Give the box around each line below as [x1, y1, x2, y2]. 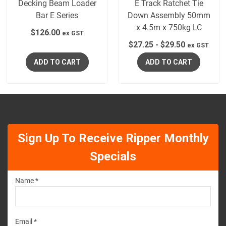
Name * [15, 177, 38, 185]
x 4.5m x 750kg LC [136, 23, 202, 33]
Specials [90, 149, 136, 164]
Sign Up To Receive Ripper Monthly [17, 131, 209, 146]
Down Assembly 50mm [127, 11, 210, 21]
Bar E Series [36, 11, 79, 21]
